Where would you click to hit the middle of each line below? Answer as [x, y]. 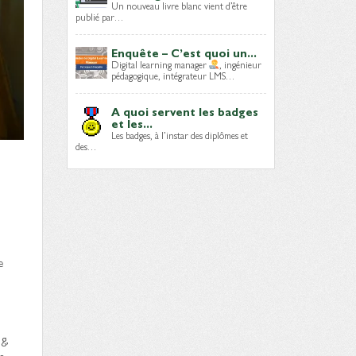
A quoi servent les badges [184, 111]
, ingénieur [241, 64]
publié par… [99, 17]
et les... [132, 123]
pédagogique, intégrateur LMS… [172, 75]
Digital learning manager [160, 64]
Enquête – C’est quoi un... [184, 52]
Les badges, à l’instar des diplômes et [179, 135]
